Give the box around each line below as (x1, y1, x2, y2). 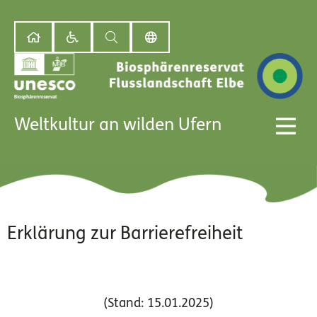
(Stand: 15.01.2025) (103, 297, 214, 311)
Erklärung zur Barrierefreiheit (7, 226, 243, 244)
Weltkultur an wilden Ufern (14, 117, 221, 134)
